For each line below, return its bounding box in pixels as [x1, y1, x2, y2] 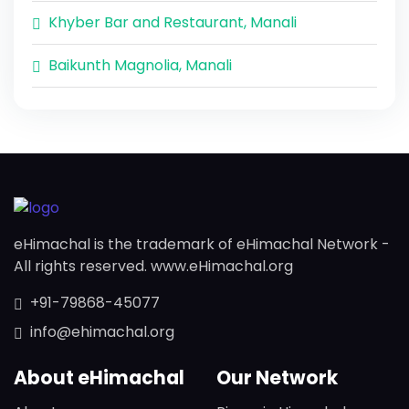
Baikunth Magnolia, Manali [48, 54, 232, 76]
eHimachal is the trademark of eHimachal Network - [14, 234, 390, 256]
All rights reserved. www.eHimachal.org [14, 256, 293, 278]
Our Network [215, 364, 338, 391]
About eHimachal [14, 364, 184, 391]
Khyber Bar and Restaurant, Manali [48, 12, 297, 34]
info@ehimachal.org [30, 321, 174, 343]
